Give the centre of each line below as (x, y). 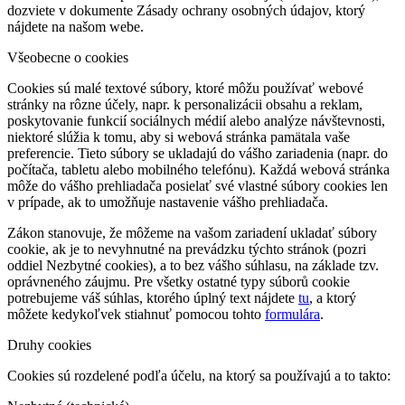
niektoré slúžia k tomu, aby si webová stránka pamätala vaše (179, 137)
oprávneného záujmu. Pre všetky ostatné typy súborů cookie (179, 281)
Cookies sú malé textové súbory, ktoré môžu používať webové (185, 88)
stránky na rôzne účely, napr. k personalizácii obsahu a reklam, (185, 104)
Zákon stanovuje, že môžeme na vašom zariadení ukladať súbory (192, 232)
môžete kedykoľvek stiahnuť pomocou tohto (136, 314)
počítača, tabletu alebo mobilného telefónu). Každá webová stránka (198, 169)
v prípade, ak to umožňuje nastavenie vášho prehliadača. (168, 202)
